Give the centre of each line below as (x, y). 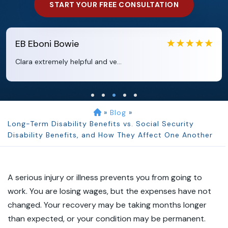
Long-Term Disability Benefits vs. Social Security (101, 124)
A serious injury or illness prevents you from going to (105, 177)
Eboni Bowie (53, 44)
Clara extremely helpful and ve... (68, 62)
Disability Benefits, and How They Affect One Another (110, 135)
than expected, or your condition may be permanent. (107, 219)
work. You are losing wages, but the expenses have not (109, 191)
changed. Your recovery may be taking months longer (107, 205)
